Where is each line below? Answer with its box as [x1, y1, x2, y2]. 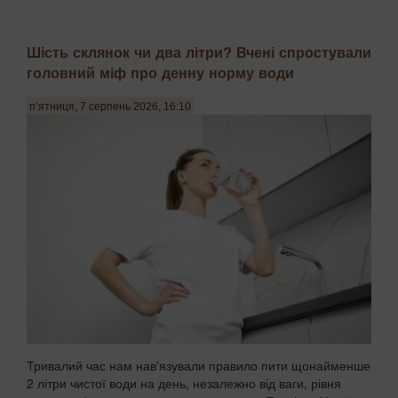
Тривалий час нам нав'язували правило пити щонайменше [27, 356, 370, 375]
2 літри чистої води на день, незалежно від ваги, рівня [27, 374, 341, 393]
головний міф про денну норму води [27, 61, 294, 83]
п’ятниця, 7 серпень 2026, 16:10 [29, 100, 191, 114]
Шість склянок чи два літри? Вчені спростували [27, 41, 371, 62]
